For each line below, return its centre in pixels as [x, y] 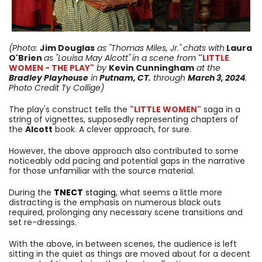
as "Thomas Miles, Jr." [138, 48]
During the [31, 193]
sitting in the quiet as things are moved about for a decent [130, 254]
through [169, 78]
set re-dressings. [44, 223]
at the [207, 68]
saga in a [221, 110]
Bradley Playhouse [49, 78]
